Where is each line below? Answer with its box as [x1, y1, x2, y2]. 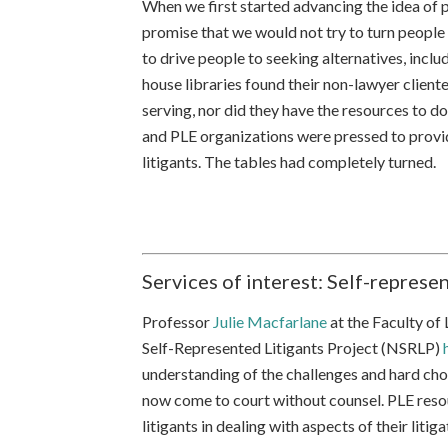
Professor [142, 312, 213, 331]
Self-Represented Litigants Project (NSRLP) [142, 338, 443, 357]
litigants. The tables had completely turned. [142, 152, 436, 171]
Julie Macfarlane [213, 312, 327, 331]
